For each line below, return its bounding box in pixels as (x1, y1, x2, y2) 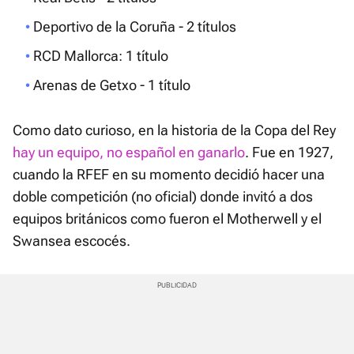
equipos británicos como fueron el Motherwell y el (13, 210, 322, 228)
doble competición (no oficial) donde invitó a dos (13, 188, 313, 205)
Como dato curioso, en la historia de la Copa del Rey (13, 122, 336, 139)
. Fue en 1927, (245, 144, 333, 161)
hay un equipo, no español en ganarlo (13, 144, 245, 161)
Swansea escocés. (13, 232, 130, 250)
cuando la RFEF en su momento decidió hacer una (13, 166, 325, 183)
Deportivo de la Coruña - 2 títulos (33, 18, 236, 36)
